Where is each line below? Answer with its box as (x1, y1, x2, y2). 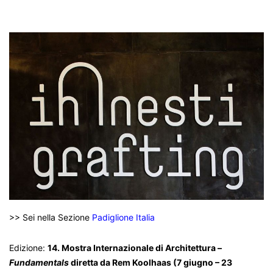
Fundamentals (9, 257, 69, 268)
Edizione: (9, 242, 48, 253)
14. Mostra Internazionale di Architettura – (48, 242, 222, 253)
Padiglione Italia (92, 211, 155, 222)
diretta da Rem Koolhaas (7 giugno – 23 (69, 257, 232, 268)
